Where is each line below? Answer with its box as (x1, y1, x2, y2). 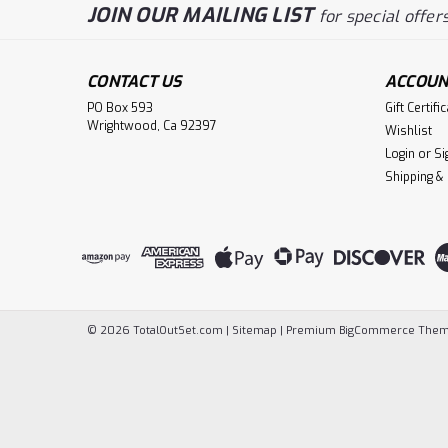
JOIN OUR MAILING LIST (87, 2, 319, 29)
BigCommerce (339, 322, 415, 338)
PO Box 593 (87, 100, 153, 116)
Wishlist (384, 123, 432, 139)
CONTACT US (87, 71, 182, 92)
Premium (286, 322, 339, 338)
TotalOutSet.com (130, 322, 223, 338)
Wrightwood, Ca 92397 (87, 118, 217, 134)
